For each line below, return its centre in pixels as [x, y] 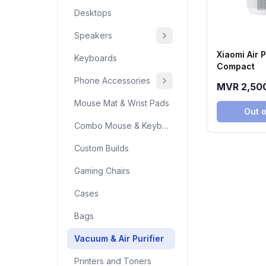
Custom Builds [102, 148]
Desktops [93, 13]
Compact [236, 66]
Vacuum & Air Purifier [119, 238]
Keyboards [96, 58]
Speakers [93, 35]
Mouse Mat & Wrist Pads [122, 103]
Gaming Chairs [102, 171]
